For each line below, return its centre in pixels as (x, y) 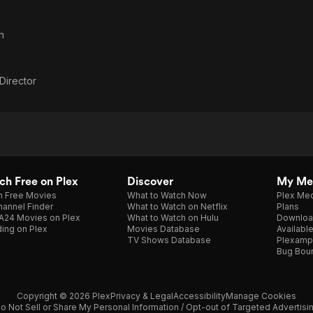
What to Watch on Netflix (177, 206)
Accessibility (199, 296)
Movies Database (163, 229)
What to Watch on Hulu (173, 218)
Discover (150, 181)
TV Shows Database (169, 240)
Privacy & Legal (142, 296)
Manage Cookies (261, 296)
